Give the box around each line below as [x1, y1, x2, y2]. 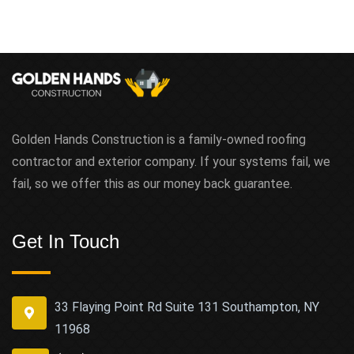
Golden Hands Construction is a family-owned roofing [12, 132, 306, 148]
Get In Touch [12, 231, 119, 253]
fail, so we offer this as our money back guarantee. [12, 176, 292, 192]
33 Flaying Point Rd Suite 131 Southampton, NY [55, 299, 320, 315]
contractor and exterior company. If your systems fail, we [12, 154, 330, 170]
